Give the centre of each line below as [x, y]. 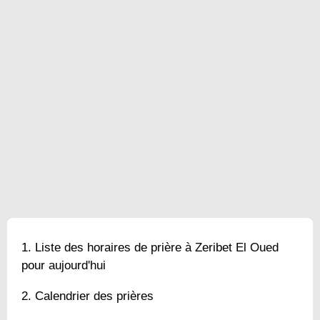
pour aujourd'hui [64, 265]
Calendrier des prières [94, 296]
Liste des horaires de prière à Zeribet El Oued [157, 247]
